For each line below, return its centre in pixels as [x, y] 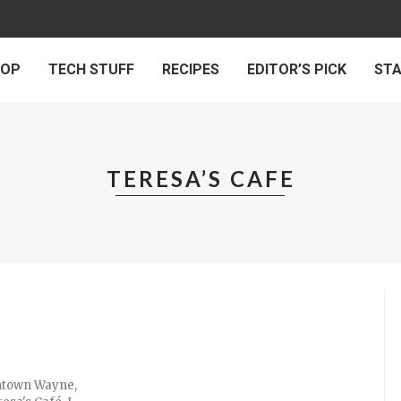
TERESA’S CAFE [200, 179]
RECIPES [191, 69]
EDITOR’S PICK [297, 69]
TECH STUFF [91, 69]
